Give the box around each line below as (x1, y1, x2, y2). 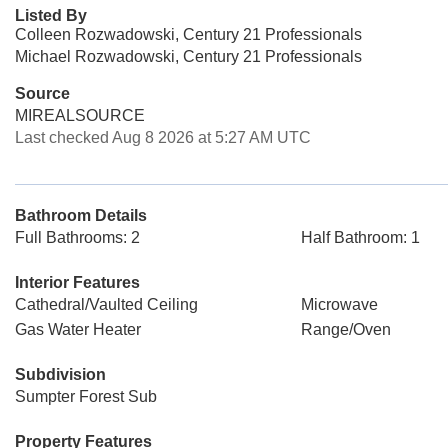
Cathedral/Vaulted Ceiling (15, 296, 198, 313)
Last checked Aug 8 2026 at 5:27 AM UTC (15, 129, 311, 146)
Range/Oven (300, 321, 391, 338)
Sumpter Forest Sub (15, 388, 157, 405)
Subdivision (15, 366, 106, 383)
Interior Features (15, 274, 140, 291)
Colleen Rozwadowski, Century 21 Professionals (15, 26, 362, 43)
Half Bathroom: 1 (300, 229, 420, 246)
